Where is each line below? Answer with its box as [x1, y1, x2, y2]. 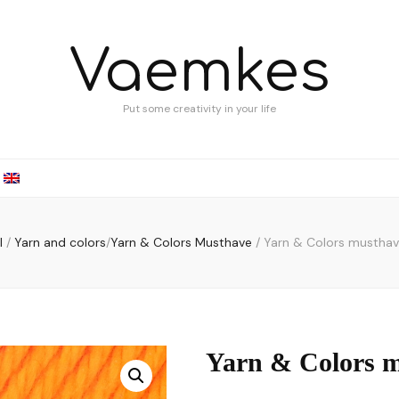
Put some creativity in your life [123, 102, 276, 116]
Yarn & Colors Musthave [110, 234, 256, 250]
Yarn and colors [13, 234, 106, 250]
